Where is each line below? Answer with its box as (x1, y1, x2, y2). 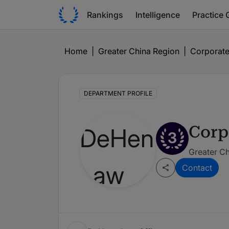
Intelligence (135, 9, 180, 20)
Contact (182, 163, 212, 173)
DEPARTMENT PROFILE (83, 89, 152, 97)
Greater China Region (98, 46, 179, 56)
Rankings (87, 9, 123, 20)
